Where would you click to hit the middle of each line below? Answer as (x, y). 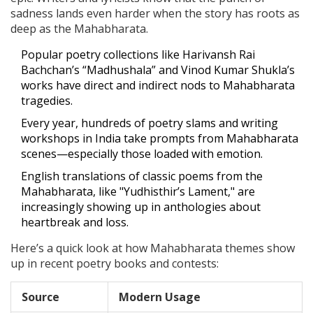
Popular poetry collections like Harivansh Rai (138, 55)
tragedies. (47, 101)
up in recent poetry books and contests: (115, 264)
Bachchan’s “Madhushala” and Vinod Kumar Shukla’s (158, 70)
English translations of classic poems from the (142, 176)
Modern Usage (160, 297)
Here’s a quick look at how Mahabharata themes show (153, 248)
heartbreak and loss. (75, 223)
